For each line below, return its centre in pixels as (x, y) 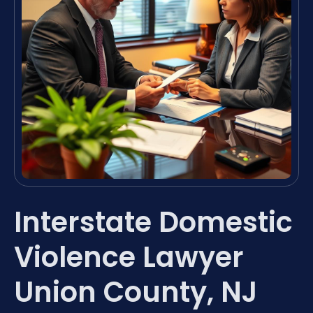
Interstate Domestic (153, 222)
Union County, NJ (136, 292)
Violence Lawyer (129, 257)
